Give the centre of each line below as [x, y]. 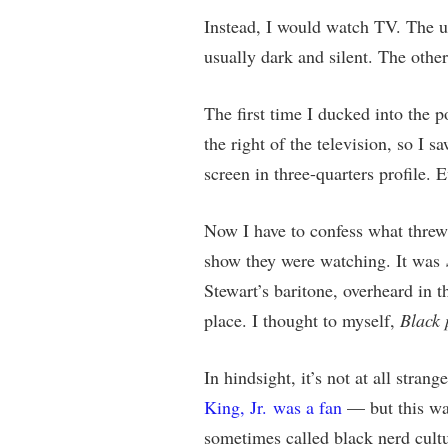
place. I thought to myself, [301, 320]
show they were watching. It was [324, 260]
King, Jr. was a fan [272, 407]
